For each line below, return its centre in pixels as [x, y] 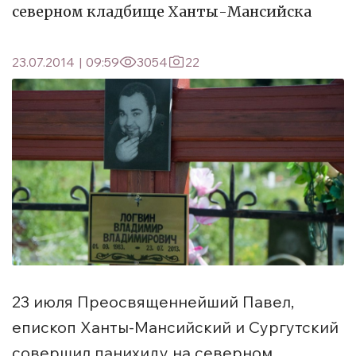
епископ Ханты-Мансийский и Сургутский [175, 327]
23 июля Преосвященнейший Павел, [153, 302]
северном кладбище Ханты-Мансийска [162, 11]
